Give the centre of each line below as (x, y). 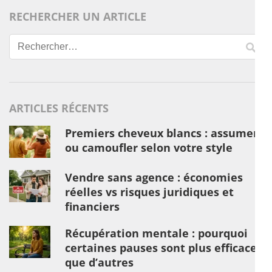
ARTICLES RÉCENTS (59, 108)
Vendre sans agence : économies (154, 177)
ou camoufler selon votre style (149, 147)
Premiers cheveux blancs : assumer (161, 133)
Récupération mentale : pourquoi (156, 233)
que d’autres (99, 262)
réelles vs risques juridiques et (149, 192)
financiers (92, 206)
